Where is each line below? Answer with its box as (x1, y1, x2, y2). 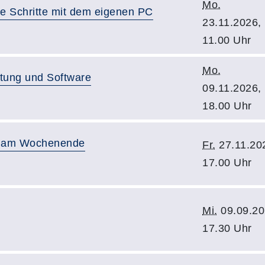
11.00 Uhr (202, 34, 251, 46)
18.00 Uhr (202, 100, 252, 112)
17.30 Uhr (202, 222, 252, 234)
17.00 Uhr (202, 157, 252, 169)
